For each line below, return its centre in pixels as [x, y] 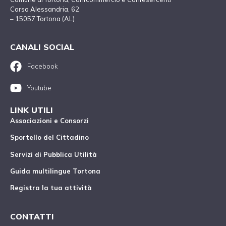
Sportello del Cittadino [49, 137]
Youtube [39, 88]
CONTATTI [32, 216]
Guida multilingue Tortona [55, 171]
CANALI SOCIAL [42, 47]
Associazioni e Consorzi [49, 120]
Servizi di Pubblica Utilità [53, 154]
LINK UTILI [32, 110]
